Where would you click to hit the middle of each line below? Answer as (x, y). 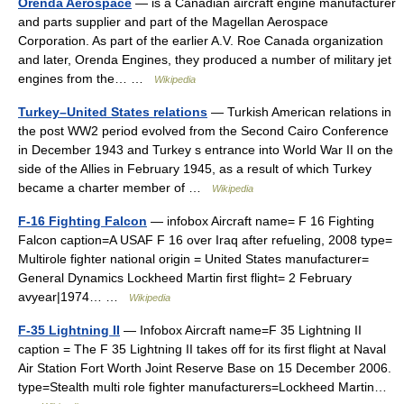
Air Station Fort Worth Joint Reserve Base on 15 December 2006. (205, 368)
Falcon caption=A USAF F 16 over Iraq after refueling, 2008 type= (205, 240)
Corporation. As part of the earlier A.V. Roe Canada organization (201, 41)
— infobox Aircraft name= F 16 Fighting (261, 221)
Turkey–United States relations (113, 112)
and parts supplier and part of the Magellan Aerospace (173, 22)
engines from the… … (86, 78)
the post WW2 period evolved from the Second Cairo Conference (203, 131)
